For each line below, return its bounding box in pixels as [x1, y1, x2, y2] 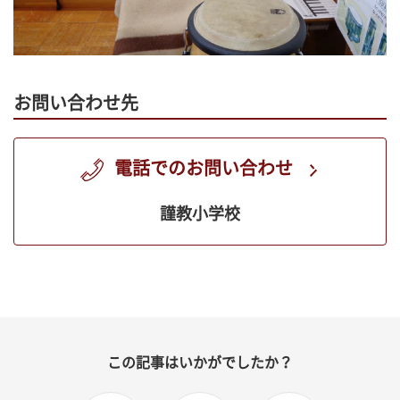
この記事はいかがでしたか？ [107, 353, 293, 372]
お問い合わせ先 [13, 91, 138, 116]
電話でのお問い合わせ [114, 156, 293, 181]
